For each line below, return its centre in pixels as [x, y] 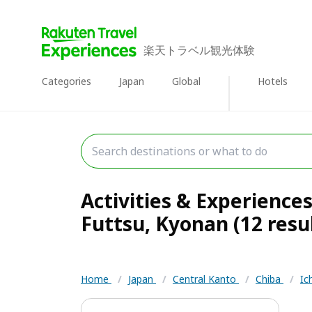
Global [186, 81]
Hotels [273, 81]
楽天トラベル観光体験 [199, 50]
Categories [67, 81]
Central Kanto [206, 279]
